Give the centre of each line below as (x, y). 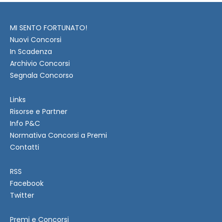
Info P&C (25, 123)
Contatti (25, 147)
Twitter (22, 195)
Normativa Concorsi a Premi (58, 135)
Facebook (27, 183)
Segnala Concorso (42, 75)
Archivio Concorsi (40, 63)
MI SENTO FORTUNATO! (49, 28)
